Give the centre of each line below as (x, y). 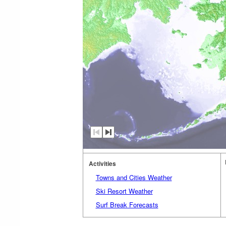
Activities (102, 163)
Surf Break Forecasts (127, 204)
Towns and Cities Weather (134, 177)
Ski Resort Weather (124, 191)
